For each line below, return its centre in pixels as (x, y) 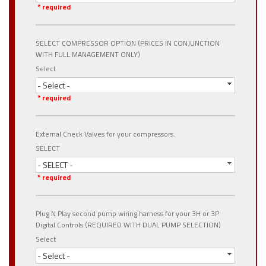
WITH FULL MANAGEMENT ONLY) (88, 54)
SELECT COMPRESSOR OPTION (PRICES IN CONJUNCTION (128, 43)
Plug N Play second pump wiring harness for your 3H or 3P (127, 213)
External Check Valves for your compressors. (105, 134)
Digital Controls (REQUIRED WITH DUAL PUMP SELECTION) (128, 225)
